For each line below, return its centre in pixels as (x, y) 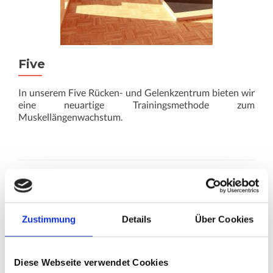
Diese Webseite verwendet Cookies (91, 263)
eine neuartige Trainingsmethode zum (136, 105)
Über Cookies (224, 219)
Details (136, 219)
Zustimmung (49, 219)
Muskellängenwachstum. (70, 117)
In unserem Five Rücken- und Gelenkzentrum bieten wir (136, 92)
